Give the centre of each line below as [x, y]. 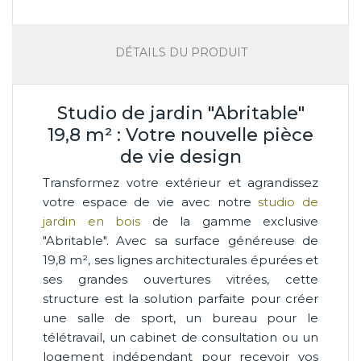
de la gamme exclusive [229, 221]
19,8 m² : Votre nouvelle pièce [180, 135]
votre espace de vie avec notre [151, 201]
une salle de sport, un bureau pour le [180, 317]
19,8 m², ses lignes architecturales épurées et [180, 259]
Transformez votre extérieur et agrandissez [180, 182]
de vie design [180, 156]
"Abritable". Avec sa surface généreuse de [180, 240]
